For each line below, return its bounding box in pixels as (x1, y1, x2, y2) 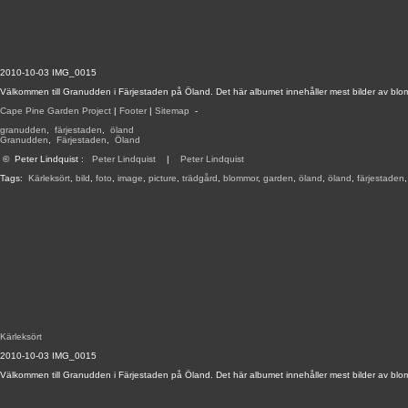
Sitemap (155, 106, 189, 116)
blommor (223, 173, 258, 183)
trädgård (182, 173, 218, 183)
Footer (119, 106, 147, 116)
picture (148, 173, 177, 183)
